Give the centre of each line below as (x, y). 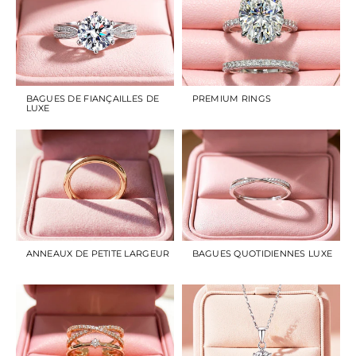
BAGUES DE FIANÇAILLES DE (93, 98)
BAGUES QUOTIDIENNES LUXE (262, 253)
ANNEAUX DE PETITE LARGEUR (98, 253)
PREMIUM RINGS (232, 98)
